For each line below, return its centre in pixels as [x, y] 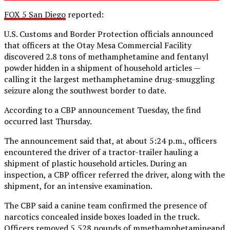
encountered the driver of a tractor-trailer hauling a [101, 152]
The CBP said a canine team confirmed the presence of [106, 205]
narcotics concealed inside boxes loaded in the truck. [102, 216]
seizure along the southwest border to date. [85, 90]
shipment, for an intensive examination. [78, 186]
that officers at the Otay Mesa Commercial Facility [98, 45]
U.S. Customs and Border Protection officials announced [109, 34]
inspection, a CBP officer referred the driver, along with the [114, 174]
